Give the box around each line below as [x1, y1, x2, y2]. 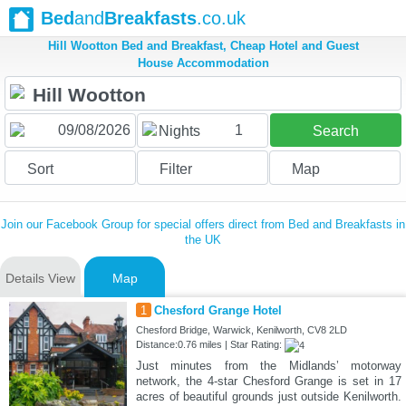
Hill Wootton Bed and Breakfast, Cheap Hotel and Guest [47, 39, 359, 53]
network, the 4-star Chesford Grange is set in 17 [135, 374, 401, 389]
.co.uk [197, 8, 246, 28]
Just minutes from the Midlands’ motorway [135, 359, 401, 373]
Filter [159, 161, 192, 178]
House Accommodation [137, 56, 269, 71]
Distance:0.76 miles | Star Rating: [135, 339, 285, 351]
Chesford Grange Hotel [153, 304, 282, 318]
